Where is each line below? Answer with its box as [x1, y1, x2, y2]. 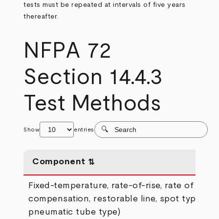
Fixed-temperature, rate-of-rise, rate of [28, 181, 194, 190]
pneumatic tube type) [28, 208, 121, 217]
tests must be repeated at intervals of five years [23, 1, 186, 8]
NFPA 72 [23, 40, 112, 62]
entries [74, 127, 94, 132]
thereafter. [23, 13, 59, 20]
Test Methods [23, 93, 161, 115]
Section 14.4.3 [23, 66, 163, 88]
